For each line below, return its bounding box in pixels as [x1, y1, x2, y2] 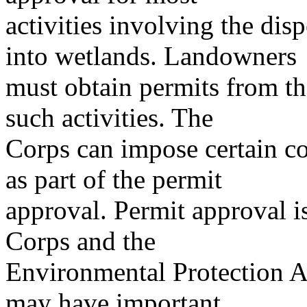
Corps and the [5, 225, 156, 256]
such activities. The [5, 102, 213, 132]
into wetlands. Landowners [5, 40, 297, 71]
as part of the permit [5, 164, 222, 194]
